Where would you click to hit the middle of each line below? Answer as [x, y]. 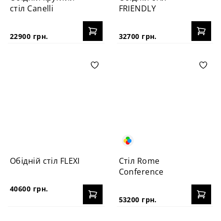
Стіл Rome [139, 161]
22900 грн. [29, 36]
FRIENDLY [137, 8]
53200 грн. [138, 200]
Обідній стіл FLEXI [45, 161]
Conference [141, 172]
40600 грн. [29, 189]
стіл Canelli [32, 8]
